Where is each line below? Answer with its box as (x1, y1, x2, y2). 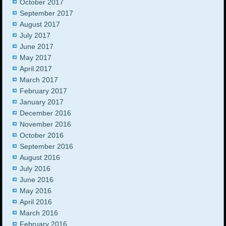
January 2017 (20, 98, 64, 106)
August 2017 (20, 20, 61, 29)
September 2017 (20, 9, 74, 18)
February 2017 (20, 87, 68, 95)
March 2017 (20, 76, 59, 84)
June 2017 (20, 42, 54, 51)
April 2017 (20, 65, 52, 73)
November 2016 (20, 120, 72, 129)
